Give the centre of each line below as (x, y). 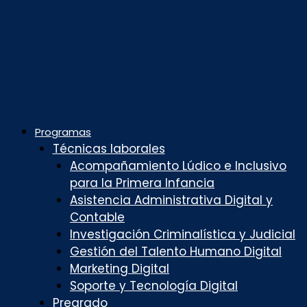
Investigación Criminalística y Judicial (183, 235)
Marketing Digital (120, 269)
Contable (97, 218)
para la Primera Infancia (142, 183)
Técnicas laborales (109, 149)
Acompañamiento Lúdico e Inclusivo (178, 166)
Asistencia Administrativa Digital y (171, 200)
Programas (63, 132)
